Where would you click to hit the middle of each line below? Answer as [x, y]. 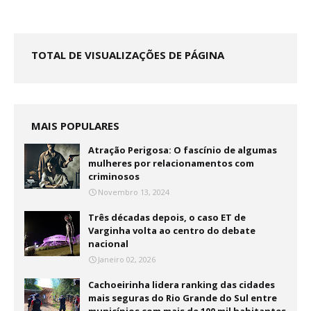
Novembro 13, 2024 [134, 192]
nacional [108, 244]
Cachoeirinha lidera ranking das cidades [182, 285]
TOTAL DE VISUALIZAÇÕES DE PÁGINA [128, 55]
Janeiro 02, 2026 [127, 259]
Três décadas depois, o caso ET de [167, 217]
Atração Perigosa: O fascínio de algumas [183, 150]
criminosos [114, 176]
